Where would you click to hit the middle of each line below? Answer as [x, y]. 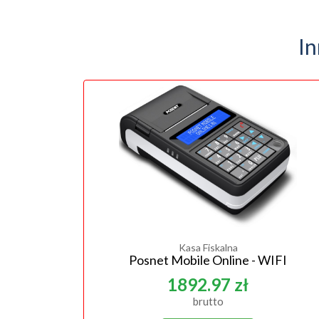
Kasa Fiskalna [208, 247]
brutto [208, 301]
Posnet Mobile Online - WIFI [208, 260]
